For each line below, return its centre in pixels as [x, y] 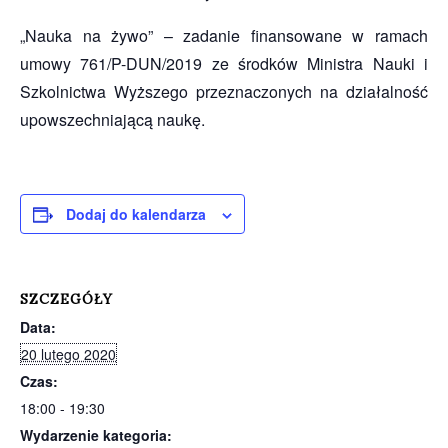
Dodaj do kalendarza [136, 214]
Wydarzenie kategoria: [96, 435]
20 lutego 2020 [68, 354]
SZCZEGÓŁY [66, 299]
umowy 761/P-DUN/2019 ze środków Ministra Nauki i [224, 63]
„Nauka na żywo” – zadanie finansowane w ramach [224, 35]
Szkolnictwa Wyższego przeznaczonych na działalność [224, 91]
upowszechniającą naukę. [112, 119]
